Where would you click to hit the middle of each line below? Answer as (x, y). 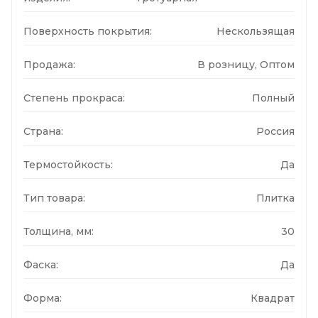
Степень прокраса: (74, 98)
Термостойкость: (68, 164)
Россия (275, 131)
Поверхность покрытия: (88, 31)
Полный (273, 98)
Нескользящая (256, 31)
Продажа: (49, 64)
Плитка (275, 198)
